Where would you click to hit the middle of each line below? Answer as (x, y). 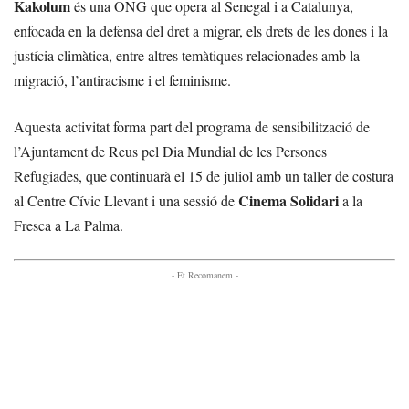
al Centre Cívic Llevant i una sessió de (126, 200)
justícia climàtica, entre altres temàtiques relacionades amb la (187, 55)
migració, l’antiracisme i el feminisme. (122, 80)
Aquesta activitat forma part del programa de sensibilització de (192, 126)
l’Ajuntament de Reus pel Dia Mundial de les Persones (170, 151)
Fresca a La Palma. (68, 225)
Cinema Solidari (288, 200)
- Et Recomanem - (204, 275)
